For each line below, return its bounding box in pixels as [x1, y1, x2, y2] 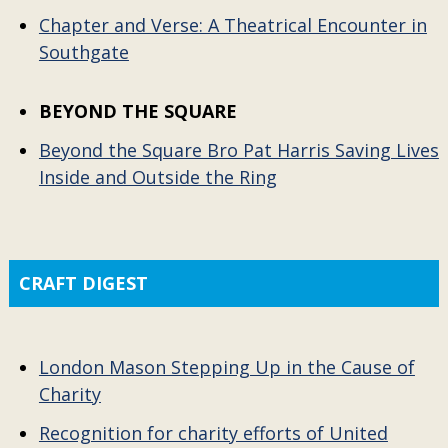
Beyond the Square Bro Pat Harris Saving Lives [38, 138, 439, 162]
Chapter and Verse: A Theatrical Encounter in [38, 13, 427, 37]
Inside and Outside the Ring [38, 165, 277, 189]
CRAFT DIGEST [18, 271, 148, 295]
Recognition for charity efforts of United [38, 421, 388, 445]
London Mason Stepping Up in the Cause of [38, 355, 415, 379]
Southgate [38, 40, 129, 64]
